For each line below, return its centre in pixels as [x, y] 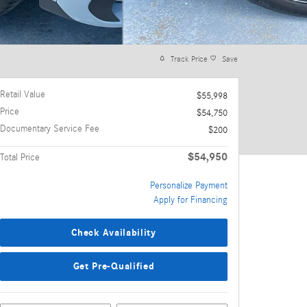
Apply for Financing [191, 200]
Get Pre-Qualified [114, 267]
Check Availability [114, 232]
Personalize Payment [189, 185]
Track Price [189, 59]
